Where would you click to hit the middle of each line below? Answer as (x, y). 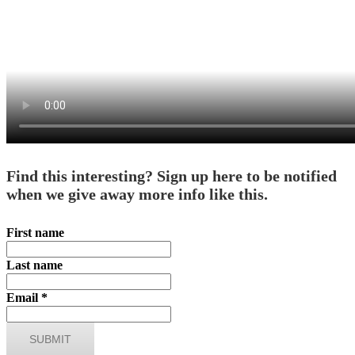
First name (35, 232)
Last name (34, 265)
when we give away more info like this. (137, 195)
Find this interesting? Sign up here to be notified (172, 176)
